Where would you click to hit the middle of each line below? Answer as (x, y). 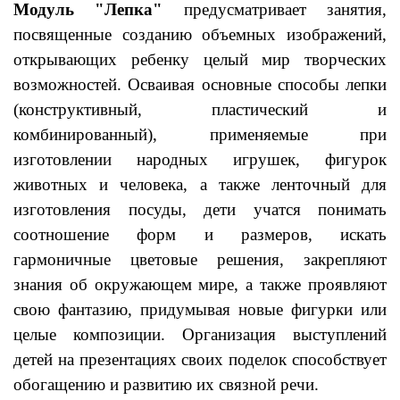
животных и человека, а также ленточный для (200, 184)
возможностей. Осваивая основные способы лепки (200, 84)
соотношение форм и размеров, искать (200, 234)
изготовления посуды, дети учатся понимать (200, 209)
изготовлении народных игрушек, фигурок (200, 159)
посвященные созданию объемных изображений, (200, 34)
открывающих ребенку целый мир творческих (200, 59)
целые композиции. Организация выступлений (200, 334)
